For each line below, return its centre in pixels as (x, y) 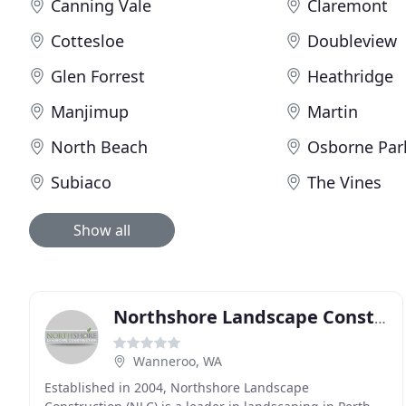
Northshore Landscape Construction (380, 318)
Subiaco (81, 182)
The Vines (345, 182)
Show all (102, 230)
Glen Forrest (98, 76)
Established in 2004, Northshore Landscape (177, 387)
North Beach (99, 147)
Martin (333, 111)
